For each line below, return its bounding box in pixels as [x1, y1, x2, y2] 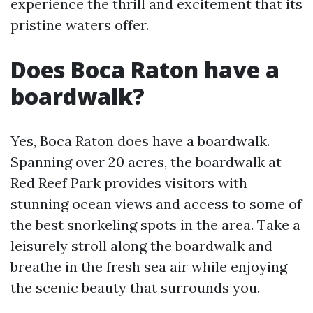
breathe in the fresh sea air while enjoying [10, 258, 287, 275]
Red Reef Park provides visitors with [10, 174, 247, 191]
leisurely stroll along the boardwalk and [10, 237, 272, 254]
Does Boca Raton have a [10, 54, 279, 85]
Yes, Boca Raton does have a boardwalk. [10, 132, 270, 150]
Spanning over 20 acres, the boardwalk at [10, 153, 282, 170]
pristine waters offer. [10, 16, 149, 34]
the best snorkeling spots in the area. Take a [10, 216, 300, 233]
